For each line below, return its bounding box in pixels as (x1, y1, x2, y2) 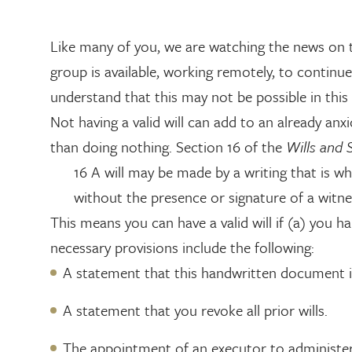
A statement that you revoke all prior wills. (63, 299, 328, 321)
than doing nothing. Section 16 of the (50, 136, 286, 157)
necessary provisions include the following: (50, 236, 314, 258)
